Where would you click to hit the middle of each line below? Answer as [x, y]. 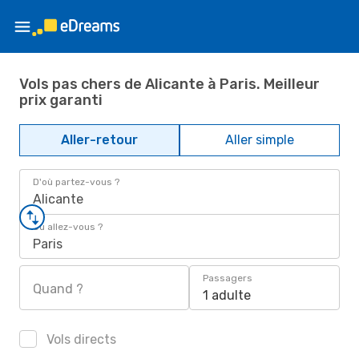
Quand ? [58, 289]
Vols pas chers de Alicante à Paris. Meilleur [169, 84]
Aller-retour [99, 140]
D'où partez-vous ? [76, 182]
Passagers [228, 278]
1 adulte [227, 295]
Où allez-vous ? [68, 227]
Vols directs [80, 339]
